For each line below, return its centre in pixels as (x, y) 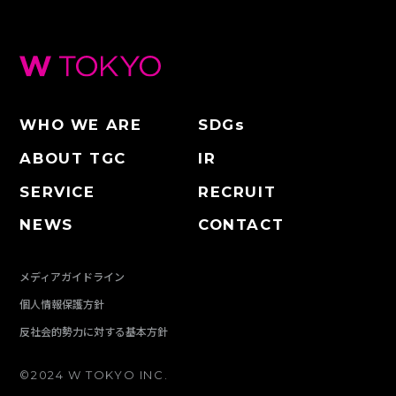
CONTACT (241, 225)
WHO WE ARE (81, 125)
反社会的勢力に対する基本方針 (94, 331)
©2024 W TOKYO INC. (94, 375)
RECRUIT (237, 191)
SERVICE (57, 191)
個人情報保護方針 (62, 303)
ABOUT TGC (73, 158)
